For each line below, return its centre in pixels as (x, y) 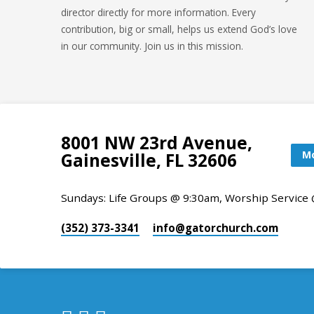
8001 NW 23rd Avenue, (157, 143)
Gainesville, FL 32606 (149, 161)
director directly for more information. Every (158, 13)
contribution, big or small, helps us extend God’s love (179, 29)
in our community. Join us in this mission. (152, 46)
